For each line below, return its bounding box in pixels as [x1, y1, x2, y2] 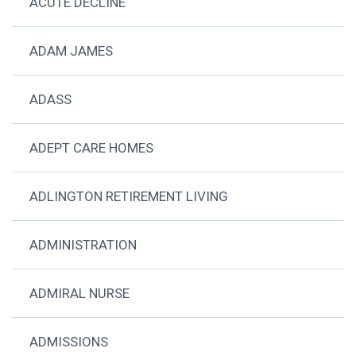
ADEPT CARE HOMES [29, 140, 154, 157]
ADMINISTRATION [29, 237, 137, 253]
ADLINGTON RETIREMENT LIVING [29, 188, 229, 205]
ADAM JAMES [29, 43, 114, 60]
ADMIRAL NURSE [29, 285, 130, 302]
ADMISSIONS [29, 334, 109, 350]
